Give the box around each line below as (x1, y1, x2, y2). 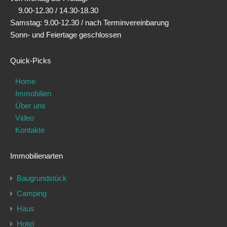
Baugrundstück (17, 174, 67, 183)
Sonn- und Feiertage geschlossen (10, 30, 121, 40)
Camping (17, 189, 47, 198)
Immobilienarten (10, 152, 63, 161)
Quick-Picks (10, 56, 51, 65)
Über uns (15, 101, 46, 110)
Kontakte (15, 126, 45, 135)
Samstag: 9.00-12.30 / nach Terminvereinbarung (10, 18, 169, 27)
